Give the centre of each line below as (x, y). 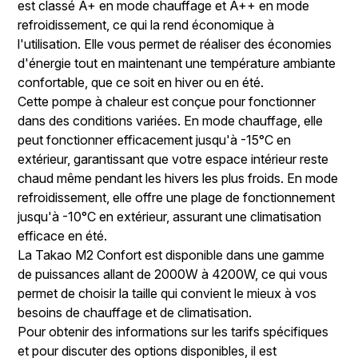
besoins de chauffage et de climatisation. (135, 313)
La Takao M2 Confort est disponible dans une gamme (171, 255)
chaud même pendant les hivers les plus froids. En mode (178, 179)
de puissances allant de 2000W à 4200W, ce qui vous (173, 274)
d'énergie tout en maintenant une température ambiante (177, 64)
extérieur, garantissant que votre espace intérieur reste (173, 159)
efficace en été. (63, 236)
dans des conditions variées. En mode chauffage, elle (171, 121)
